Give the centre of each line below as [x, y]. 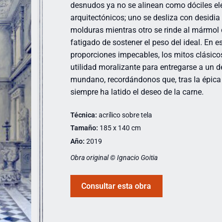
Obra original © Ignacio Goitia [114, 157]
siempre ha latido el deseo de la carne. [137, 92]
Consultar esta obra [116, 186]
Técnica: [83, 115]
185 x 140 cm [119, 128]
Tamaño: [84, 128]
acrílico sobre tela [124, 115]
